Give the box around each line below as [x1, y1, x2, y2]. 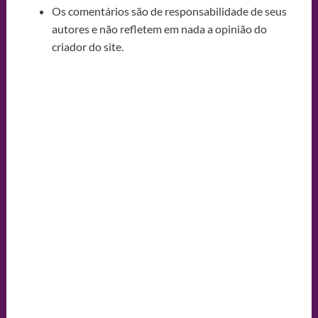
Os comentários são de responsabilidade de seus [51, 4, 287, 18]
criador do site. [51, 39, 124, 53]
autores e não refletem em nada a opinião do [51, 21, 267, 35]
